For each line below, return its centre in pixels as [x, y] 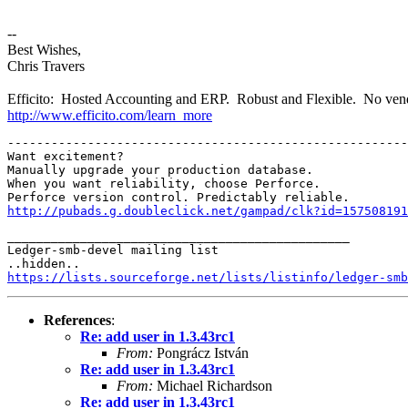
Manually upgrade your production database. [160, 169]
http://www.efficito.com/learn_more [110, 115]
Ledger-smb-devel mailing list [113, 250]
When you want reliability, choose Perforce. [164, 183]
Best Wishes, [44, 49]
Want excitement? [66, 156]
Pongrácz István [201, 352]
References [77, 320]
